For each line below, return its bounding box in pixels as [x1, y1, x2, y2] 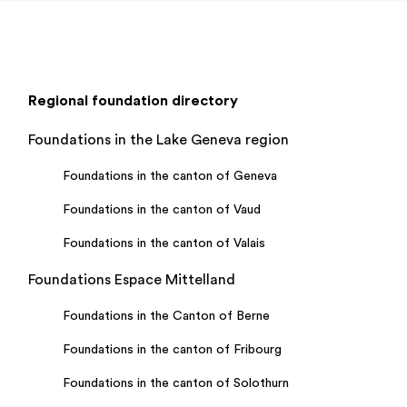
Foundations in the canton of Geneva [63, 170, 277, 183]
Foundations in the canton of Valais [63, 237, 265, 250]
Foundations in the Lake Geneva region [28, 133, 289, 147]
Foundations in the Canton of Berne [63, 310, 270, 323]
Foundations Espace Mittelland [28, 273, 235, 287]
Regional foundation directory [28, 94, 238, 108]
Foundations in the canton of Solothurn [63, 377, 289, 390]
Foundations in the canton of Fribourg [63, 343, 282, 356]
